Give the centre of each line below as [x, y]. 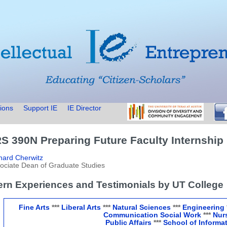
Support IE [40, 108]
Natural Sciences [141, 207]
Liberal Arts [81, 207]
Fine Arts [34, 207]
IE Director [84, 108]
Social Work [180, 215]
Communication [131, 215]
